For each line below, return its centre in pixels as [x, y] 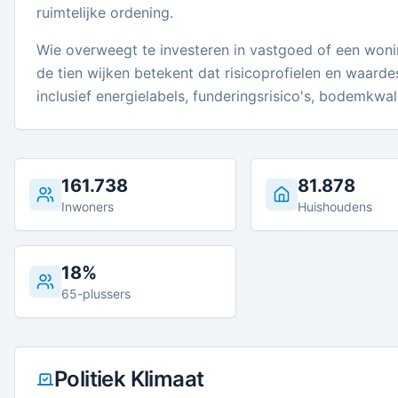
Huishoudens [334, 207]
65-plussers [96, 294]
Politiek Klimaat [129, 379]
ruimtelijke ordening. [105, 12]
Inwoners [88, 207]
